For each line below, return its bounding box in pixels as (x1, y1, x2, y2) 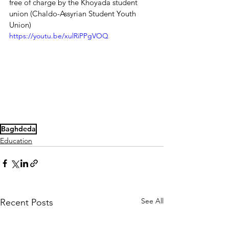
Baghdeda (1, 124, 36, 133)
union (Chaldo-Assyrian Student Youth (9, 9, 138, 18)
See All (141, 196, 164, 205)
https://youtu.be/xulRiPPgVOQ (9, 31, 108, 40)
